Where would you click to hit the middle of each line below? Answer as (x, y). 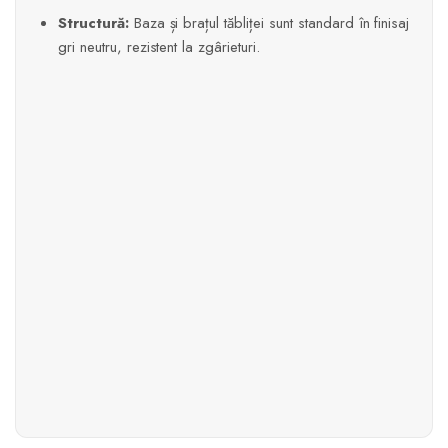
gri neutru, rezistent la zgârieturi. (159, 47)
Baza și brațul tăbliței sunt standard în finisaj (269, 23)
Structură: (93, 23)
